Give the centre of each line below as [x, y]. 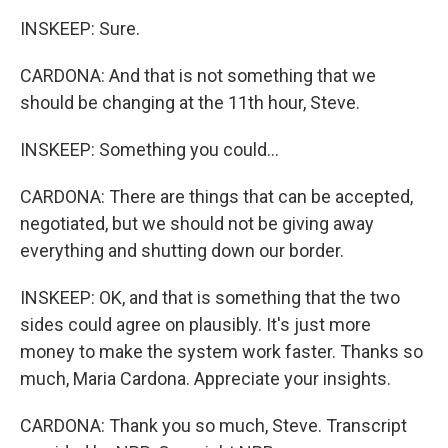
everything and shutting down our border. [182, 250]
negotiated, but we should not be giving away [197, 223]
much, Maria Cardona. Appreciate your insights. [205, 378]
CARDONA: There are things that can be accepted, [216, 196]
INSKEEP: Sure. [80, 28]
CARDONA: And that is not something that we [198, 75]
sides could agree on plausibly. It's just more [195, 324]
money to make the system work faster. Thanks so [221, 351]
